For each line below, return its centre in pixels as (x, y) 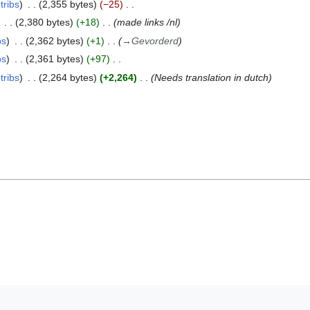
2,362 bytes (54, 40)
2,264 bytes (67, 77)
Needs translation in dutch (211, 77)
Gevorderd (155, 40)
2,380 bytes (44, 22)
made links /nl (147, 22)
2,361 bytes (54, 59)
